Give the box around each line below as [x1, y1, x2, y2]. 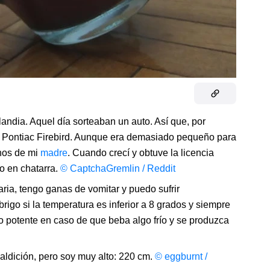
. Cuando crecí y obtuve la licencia [67, 148, 214, 159]
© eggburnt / [155, 251, 207, 262]
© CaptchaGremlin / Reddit [60, 163, 175, 174]
